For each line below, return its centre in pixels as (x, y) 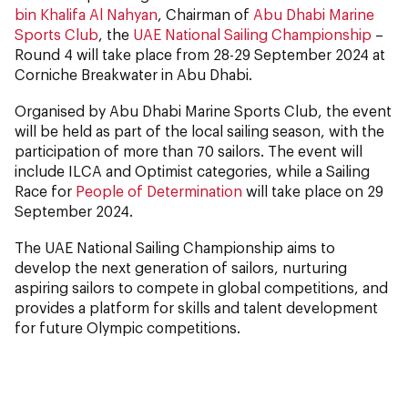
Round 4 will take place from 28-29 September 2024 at (200, 54)
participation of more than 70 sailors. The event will (189, 150)
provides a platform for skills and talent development (196, 307)
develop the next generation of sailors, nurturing (181, 267)
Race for (45, 190)
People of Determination (159, 190)
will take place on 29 (313, 190)
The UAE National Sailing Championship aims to (175, 247)
